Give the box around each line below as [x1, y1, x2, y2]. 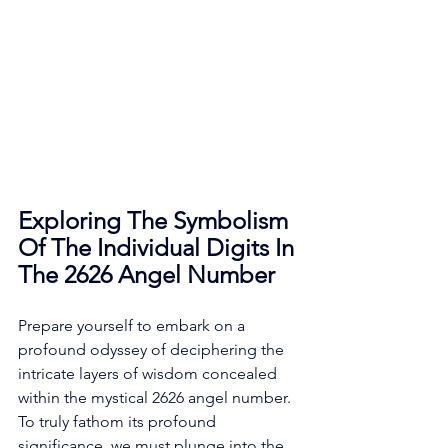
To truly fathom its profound [18, 411, 220, 431]
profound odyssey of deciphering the [18, 339, 288, 359]
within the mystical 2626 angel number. [18, 387, 295, 407]
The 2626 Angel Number [18, 259, 275, 289]
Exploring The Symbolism [18, 205, 294, 235]
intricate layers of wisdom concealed [18, 363, 281, 383]
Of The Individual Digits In [18, 232, 300, 262]
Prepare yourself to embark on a [18, 315, 249, 335]
